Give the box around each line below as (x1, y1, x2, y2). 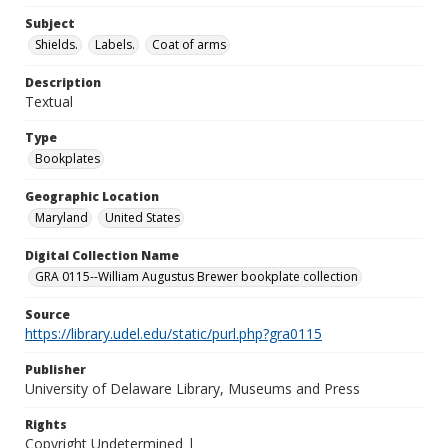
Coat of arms (152, 36, 226, 53)
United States (105, 209, 180, 226)
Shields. (35, 36, 78, 53)
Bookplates (35, 150, 100, 167)
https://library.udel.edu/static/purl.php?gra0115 (25, 324, 322, 343)
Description (25, 74, 101, 91)
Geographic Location (25, 188, 159, 205)
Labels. (95, 36, 135, 53)
